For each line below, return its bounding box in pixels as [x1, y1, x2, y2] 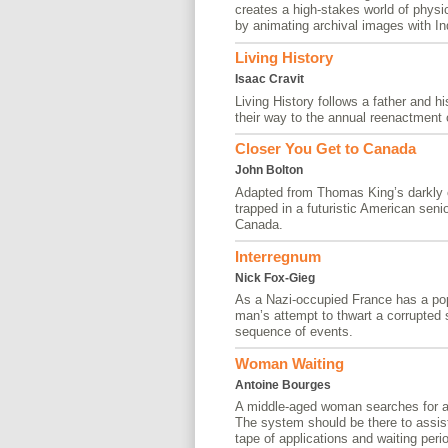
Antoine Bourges [234, 377, 331, 392]
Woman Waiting [234, 354, 344, 372]
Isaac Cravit [234, 72, 304, 87]
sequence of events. [234, 324, 353, 339]
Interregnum [234, 247, 321, 265]
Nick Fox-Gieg [234, 270, 315, 285]
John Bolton [234, 163, 303, 178]
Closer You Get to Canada [234, 140, 416, 158]
